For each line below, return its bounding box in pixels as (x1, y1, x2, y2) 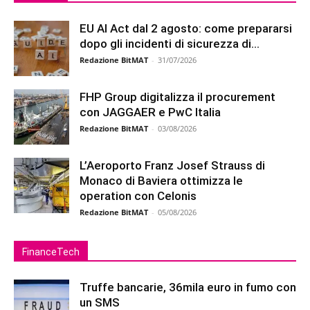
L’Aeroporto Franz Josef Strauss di (80, 158, 265, 172)
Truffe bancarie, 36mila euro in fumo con (80, 280, 296, 294)
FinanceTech (22, 246, 80, 257)
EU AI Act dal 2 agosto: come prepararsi (80, 21, 292, 35)
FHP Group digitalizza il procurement (80, 90, 275, 104)
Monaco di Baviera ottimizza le (80, 174, 243, 188)
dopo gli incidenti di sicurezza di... (80, 37, 259, 51)
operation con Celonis (80, 189, 197, 203)
